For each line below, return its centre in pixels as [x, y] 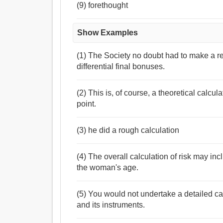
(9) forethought [103, 5]
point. [87, 104]
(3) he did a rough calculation [128, 130]
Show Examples [108, 33]
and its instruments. [111, 205]
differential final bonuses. [121, 67]
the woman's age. [108, 168]
